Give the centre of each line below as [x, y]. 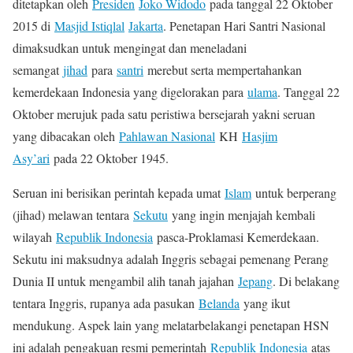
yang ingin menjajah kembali [242, 215]
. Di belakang [306, 281]
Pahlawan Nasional [167, 136]
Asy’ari [31, 158]
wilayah [34, 237]
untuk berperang [294, 193]
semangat [38, 70]
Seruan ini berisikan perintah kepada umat [119, 193]
